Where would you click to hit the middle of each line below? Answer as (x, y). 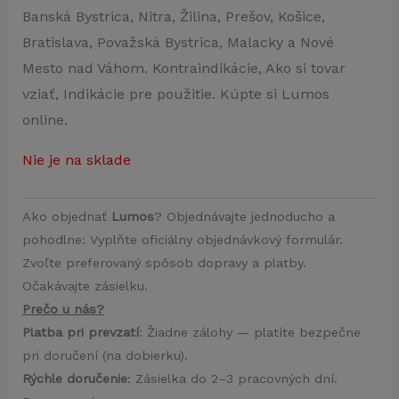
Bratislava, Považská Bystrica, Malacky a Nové (178, 42)
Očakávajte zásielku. (85, 286)
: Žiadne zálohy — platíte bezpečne (249, 333)
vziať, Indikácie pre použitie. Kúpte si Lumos (175, 94)
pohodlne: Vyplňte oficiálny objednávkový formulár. (182, 240)
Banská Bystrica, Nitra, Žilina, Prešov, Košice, (173, 16)
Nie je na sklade (76, 159)
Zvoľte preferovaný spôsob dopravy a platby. (164, 263)
